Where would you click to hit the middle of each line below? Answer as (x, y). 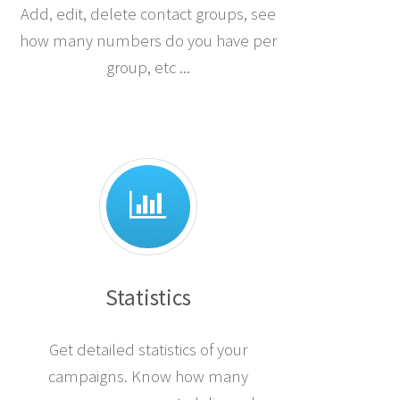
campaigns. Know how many (148, 377)
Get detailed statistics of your (148, 350)
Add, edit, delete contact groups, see (148, 14)
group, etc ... (148, 68)
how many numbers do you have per (148, 41)
